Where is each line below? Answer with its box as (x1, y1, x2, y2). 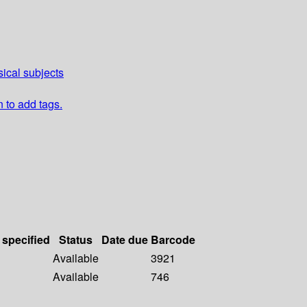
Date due (101, 232, 148, 248)
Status (59, 232, 93, 248)
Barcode (151, 232, 195, 248)
